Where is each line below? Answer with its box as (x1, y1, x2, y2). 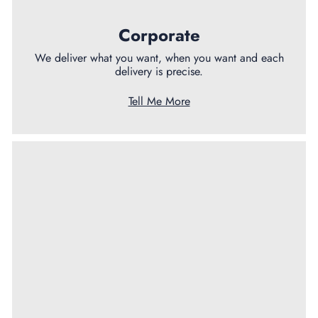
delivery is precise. (115, 62, 203, 79)
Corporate (118, 22, 200, 48)
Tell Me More (128, 92, 190, 109)
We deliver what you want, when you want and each (34, 49, 284, 66)
